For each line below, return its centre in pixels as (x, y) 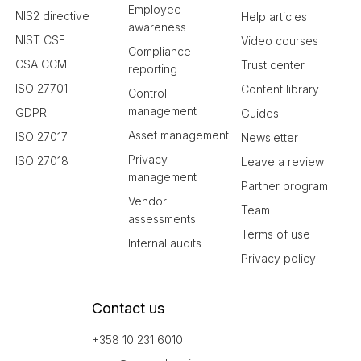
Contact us (128, 308)
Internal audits (165, 243)
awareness (157, 27)
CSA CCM (41, 64)
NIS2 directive (52, 16)
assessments (162, 219)
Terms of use (276, 234)
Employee (155, 9)
